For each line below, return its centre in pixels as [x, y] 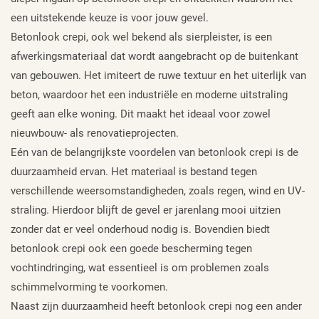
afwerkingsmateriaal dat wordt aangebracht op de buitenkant [155, 56]
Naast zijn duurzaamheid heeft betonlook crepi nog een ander [156, 306]
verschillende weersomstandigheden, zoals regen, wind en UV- [158, 190]
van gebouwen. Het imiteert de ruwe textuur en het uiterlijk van [158, 75]
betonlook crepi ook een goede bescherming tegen [131, 248]
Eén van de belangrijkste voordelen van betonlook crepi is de [155, 152]
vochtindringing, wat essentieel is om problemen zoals [140, 267]
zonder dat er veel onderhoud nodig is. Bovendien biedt [140, 229]
